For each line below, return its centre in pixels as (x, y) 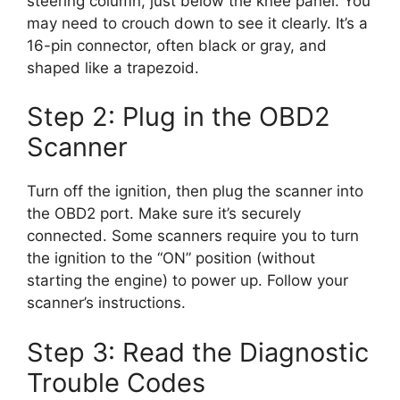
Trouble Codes (116, 382)
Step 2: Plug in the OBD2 (179, 117)
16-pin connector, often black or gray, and (177, 45)
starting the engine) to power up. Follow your (187, 281)
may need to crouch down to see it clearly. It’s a (197, 23)
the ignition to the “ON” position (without (171, 258)
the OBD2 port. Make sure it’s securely (164, 214)
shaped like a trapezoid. (113, 67)
